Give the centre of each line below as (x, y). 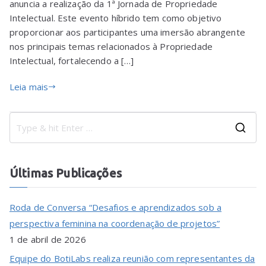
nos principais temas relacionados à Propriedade (111, 47)
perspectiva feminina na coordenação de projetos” (115, 223)
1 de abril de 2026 (48, 239)
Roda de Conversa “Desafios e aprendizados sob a (116, 207)
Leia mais (29, 87)
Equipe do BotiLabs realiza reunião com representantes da (132, 258)
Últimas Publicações (66, 173)
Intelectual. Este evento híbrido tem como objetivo (116, 18)
